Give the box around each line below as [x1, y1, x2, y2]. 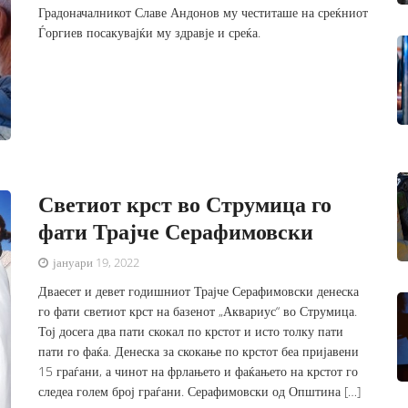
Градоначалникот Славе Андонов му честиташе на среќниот [38, 4, 369, 21]
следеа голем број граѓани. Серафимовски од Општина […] [38, 382, 362, 401]
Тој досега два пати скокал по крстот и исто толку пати [38, 322, 344, 341]
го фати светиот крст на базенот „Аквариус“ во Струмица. [38, 302, 358, 321]
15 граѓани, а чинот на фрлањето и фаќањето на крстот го [38, 362, 359, 381]
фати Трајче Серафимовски [38, 216, 314, 247]
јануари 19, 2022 [50, 254, 140, 271]
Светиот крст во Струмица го [38, 189, 332, 219]
